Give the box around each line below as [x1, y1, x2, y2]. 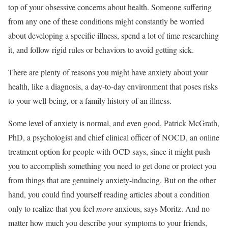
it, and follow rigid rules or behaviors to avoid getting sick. [8, 44, 194, 55]
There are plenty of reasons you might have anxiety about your [8, 66, 208, 77]
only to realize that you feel [8, 203, 96, 214]
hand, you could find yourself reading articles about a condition [8, 188, 210, 199]
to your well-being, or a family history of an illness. [8, 95, 172, 106]
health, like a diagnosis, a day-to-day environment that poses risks [8, 80, 218, 92]
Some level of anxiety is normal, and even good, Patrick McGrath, [8, 117, 219, 128]
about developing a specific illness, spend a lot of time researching [8, 30, 219, 41]
